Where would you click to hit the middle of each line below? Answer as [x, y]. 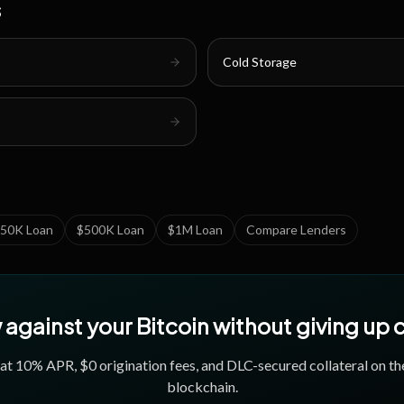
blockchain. [202, 386]
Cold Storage [260, 62]
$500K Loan [110, 230]
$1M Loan [195, 230]
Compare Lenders [296, 230]
